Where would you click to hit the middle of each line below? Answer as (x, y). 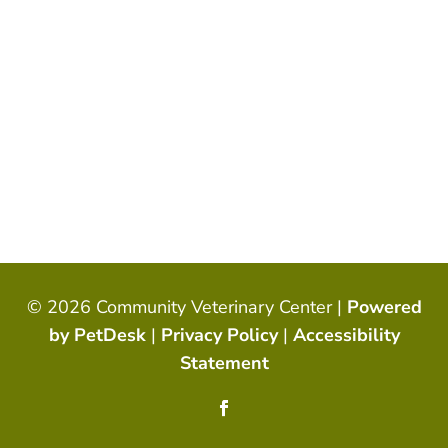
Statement (224, 363)
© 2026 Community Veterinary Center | (186, 307)
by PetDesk (97, 335)
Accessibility (346, 335)
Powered (384, 307)
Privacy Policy (219, 335)
